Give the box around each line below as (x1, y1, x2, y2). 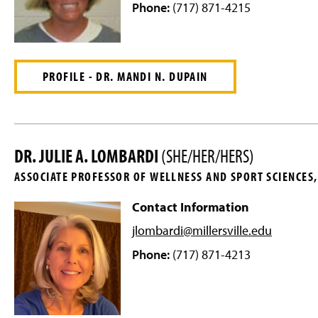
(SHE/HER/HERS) (161, 144, 254, 168)
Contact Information (132, 198, 249, 215)
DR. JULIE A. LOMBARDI (14, 144, 161, 168)
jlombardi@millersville (132, 221, 248, 238)
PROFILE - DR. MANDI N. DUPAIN (43, 67, 208, 84)
